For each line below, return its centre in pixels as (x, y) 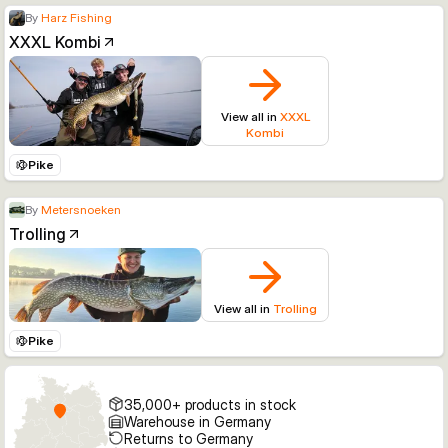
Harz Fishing (76, 17)
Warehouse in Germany (197, 421)
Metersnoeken (81, 209)
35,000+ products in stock (209, 404)
